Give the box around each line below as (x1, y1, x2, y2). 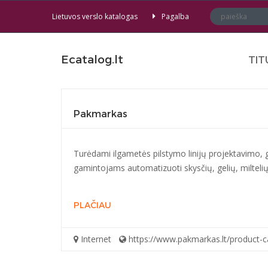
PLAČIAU (74, 200, 111, 211)
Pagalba (162, 11, 189, 22)
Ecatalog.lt (61, 52, 123, 67)
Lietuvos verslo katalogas (52, 11, 138, 22)
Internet (78, 233, 111, 245)
